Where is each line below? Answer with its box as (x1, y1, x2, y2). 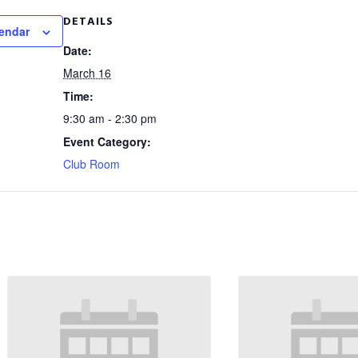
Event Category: (63, 133, 151, 149)
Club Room (63, 156, 120, 172)
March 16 (63, 65, 111, 81)
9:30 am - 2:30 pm (63, 110, 157, 126)
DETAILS (63, 12, 113, 30)
